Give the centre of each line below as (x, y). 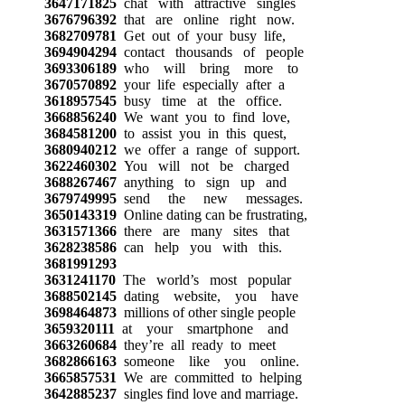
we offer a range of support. (208, 149)
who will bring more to (207, 68)
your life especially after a (200, 84)
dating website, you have (207, 296)
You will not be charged (202, 165)
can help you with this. (199, 247)
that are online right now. (205, 19)
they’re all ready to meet (196, 344)
